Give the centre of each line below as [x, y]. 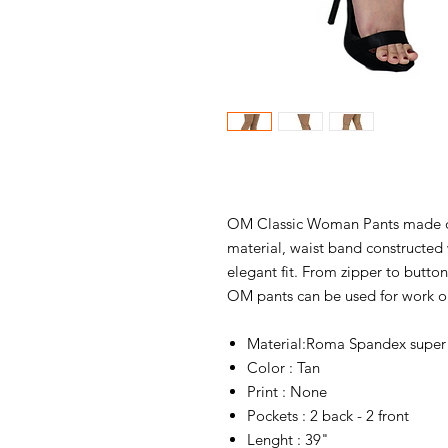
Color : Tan [283, 367]
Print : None [287, 391]
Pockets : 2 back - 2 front [328, 415]
